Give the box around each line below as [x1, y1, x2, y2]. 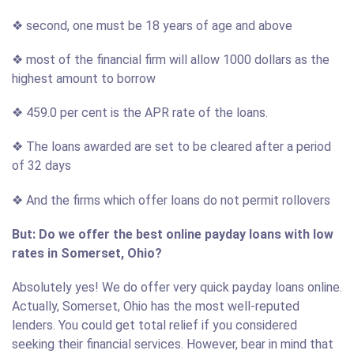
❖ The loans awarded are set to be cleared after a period [12, 139, 331, 155]
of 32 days [12, 158, 71, 174]
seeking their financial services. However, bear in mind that [12, 336, 333, 352]
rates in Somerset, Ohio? [12, 245, 162, 261]
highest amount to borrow [12, 70, 156, 86]
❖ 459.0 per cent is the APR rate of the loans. [12, 105, 268, 121]
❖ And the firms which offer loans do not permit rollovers [12, 192, 330, 208]
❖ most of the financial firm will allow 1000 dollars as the [12, 51, 330, 67]
